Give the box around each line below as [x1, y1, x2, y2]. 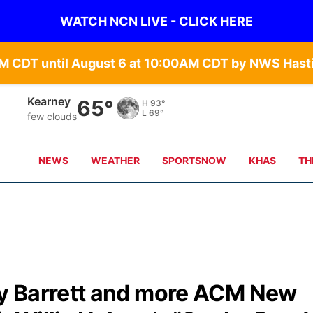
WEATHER [91, 154, 140, 166]
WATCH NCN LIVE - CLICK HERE [60, 13, 253, 29]
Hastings [27, 94, 76, 108]
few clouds [27, 110, 78, 122]
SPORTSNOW [162, 154, 227, 166]
